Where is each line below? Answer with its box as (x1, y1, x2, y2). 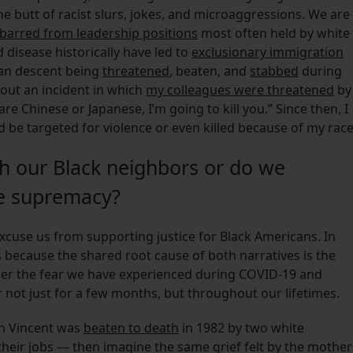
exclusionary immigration (191, 43, 344, 61)
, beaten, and (169, 62, 250, 80)
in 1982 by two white (179, 319, 304, 337)
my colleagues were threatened (146, 81, 334, 99)
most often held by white (198, 24, 350, 43)
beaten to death (84, 319, 179, 337)
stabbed (250, 62, 299, 80)
